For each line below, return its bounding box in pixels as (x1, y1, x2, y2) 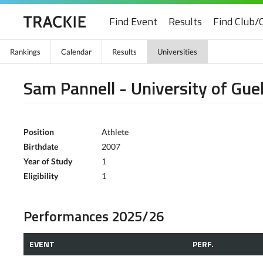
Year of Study (23, 156, 72, 166)
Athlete (102, 127, 129, 137)
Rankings (10, 47, 41, 56)
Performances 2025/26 (23, 205, 164, 227)
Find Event (109, 14, 157, 29)
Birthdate (23, 141, 58, 151)
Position (23, 127, 54, 137)
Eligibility (23, 171, 58, 181)
